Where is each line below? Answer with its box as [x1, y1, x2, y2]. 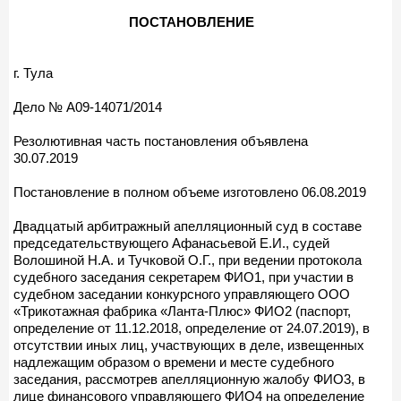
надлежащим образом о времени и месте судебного [13, 354, 334, 370]
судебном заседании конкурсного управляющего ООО [13, 286, 350, 302]
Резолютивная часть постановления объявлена [13, 132, 308, 149]
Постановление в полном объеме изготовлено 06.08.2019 [13, 183, 366, 200]
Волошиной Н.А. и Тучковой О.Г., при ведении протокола [13, 252, 362, 268]
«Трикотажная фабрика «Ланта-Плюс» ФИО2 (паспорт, [13, 303, 351, 319]
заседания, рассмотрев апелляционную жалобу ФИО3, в [13, 371, 365, 387]
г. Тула [13, 64, 53, 81]
